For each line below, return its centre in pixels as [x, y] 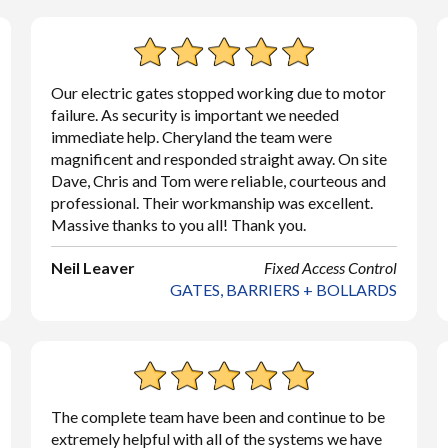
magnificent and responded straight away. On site [218, 158]
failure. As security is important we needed [194, 114]
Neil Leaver [92, 267]
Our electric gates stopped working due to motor [218, 92]
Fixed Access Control [331, 267]
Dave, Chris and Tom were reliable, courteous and [218, 180]
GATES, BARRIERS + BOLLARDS [284, 289]
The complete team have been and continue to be [217, 416]
